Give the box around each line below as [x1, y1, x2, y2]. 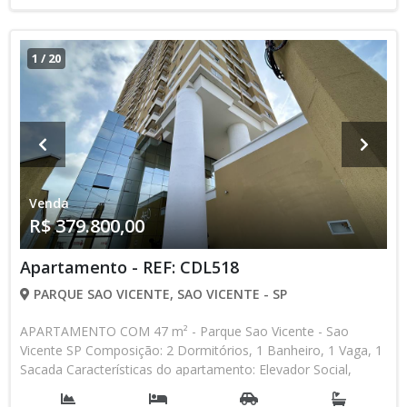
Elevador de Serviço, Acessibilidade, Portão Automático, [20, 380, 349, 397]
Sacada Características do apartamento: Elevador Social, [20, 361, 352, 378]
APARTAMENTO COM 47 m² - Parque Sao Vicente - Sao [20, 323, 349, 340]
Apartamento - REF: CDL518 [20, 256, 239, 278]
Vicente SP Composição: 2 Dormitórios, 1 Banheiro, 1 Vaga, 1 [20, 342, 382, 359]
